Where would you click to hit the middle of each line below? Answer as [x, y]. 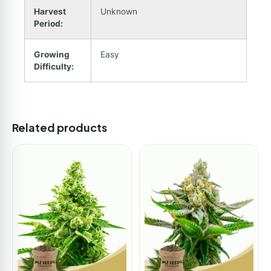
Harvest [50, 11]
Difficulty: [54, 66]
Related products [60, 127]
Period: [48, 23]
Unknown [119, 11]
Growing [52, 54]
